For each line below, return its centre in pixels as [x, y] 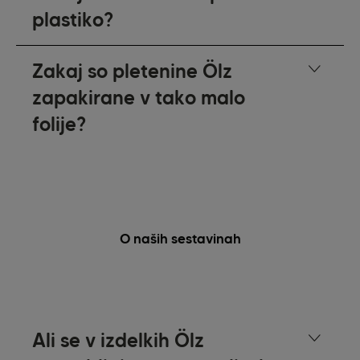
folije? [59, 125]
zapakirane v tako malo [139, 98]
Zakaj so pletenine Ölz [133, 72]
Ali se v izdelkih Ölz [119, 341]
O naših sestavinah [180, 239]
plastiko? [73, 20]
